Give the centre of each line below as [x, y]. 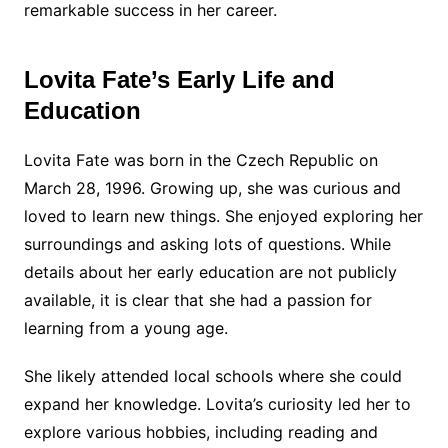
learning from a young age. [125, 328]
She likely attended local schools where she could [212, 376]
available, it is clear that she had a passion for [197, 300]
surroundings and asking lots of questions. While [207, 244]
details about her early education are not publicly [210, 272]
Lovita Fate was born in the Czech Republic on [200, 160]
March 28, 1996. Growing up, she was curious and [212, 188]
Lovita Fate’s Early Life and [179, 79]
